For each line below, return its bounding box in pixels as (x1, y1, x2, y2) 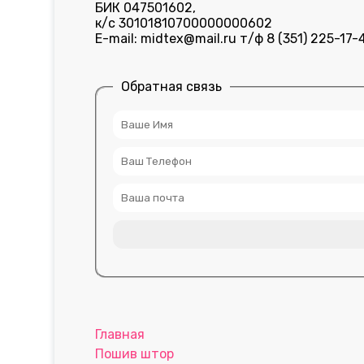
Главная (95, 327, 145, 342)
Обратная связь (121, 79, 223, 94)
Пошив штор (95, 346, 175, 362)
